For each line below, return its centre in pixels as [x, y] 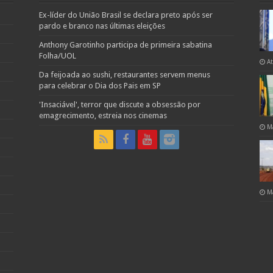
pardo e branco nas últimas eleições [102, 26]
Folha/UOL [57, 56]
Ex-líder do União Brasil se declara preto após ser [126, 15]
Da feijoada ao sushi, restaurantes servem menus [124, 75]
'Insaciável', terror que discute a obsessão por [119, 105]
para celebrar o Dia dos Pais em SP [100, 86]
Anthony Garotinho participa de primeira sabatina [125, 45]
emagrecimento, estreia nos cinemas [103, 115]
